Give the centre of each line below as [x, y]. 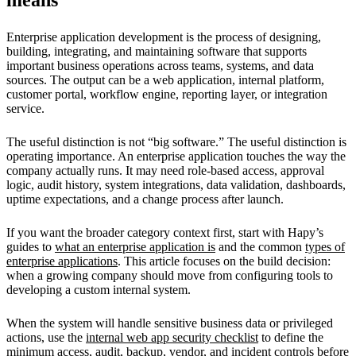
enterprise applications [62, 261]
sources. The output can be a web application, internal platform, [165, 79]
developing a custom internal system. [99, 289]
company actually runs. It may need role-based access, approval [165, 170]
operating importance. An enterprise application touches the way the [176, 156]
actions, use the [46, 337]
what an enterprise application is [135, 246]
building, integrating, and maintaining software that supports [157, 51]
